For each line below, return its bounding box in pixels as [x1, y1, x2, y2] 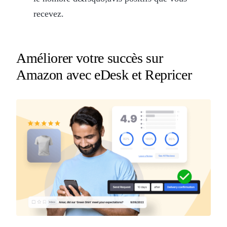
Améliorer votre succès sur [16, 50, 163, 66]
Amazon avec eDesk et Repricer [16, 66, 192, 83]
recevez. [33, 8, 64, 19]
